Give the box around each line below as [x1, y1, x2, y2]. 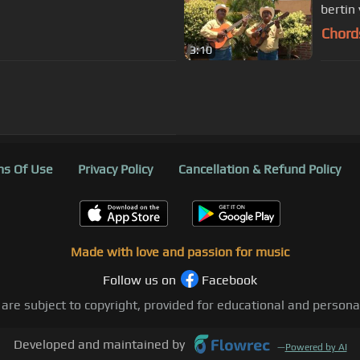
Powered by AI [284, 342, 347, 354]
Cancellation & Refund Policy [178, 162, 341, 178]
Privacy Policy [78, 162, 153, 178]
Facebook [202, 272, 257, 288]
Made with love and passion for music [71, 244, 289, 260]
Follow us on [103, 272, 176, 288]
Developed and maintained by [13, 337, 185, 353]
